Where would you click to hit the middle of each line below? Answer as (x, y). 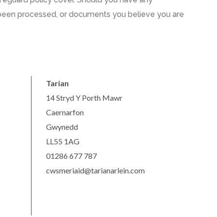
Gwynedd (62, 127)
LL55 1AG (63, 141)
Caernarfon (65, 112)
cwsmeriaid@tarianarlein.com (96, 170)
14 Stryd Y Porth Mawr (85, 98)
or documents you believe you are (121, 14)
